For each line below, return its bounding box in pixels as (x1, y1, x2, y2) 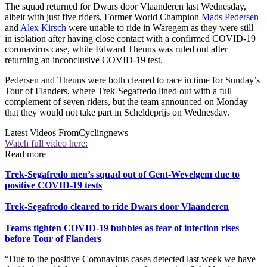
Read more (5, 149, 46, 160)
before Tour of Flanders (5, 234, 101, 244)
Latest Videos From (5, 128, 79, 138)
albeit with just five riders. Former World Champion (5, 12, 201, 23)
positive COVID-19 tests (5, 180, 102, 191)
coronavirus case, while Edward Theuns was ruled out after (5, 44, 228, 55)
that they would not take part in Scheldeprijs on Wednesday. (5, 107, 229, 118)
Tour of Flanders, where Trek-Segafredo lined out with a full (5, 86, 232, 97)
